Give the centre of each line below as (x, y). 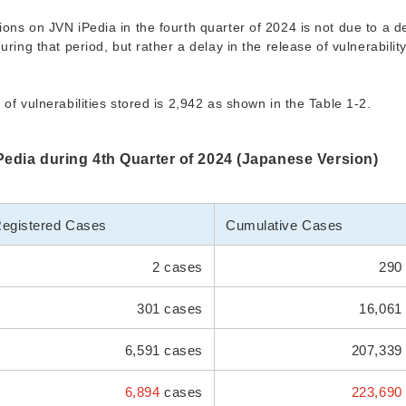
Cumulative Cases (285, 226)
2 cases (175, 267)
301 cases (169, 309)
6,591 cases (164, 351)
